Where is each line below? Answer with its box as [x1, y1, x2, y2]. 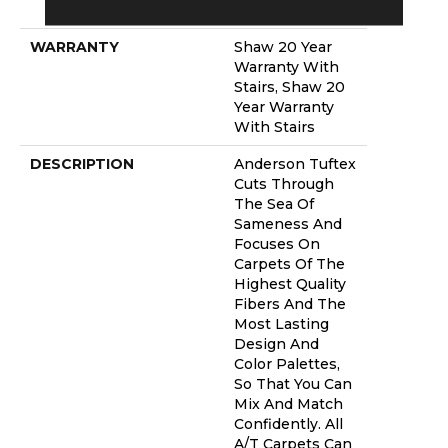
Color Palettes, [234, 354, 340, 373]
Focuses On [234, 234, 320, 253]
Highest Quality [234, 274, 346, 293]
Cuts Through [234, 174, 334, 193]
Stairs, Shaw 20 [234, 77, 345, 96]
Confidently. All [234, 414, 343, 433]
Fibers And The [234, 294, 346, 313]
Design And [234, 334, 319, 353]
